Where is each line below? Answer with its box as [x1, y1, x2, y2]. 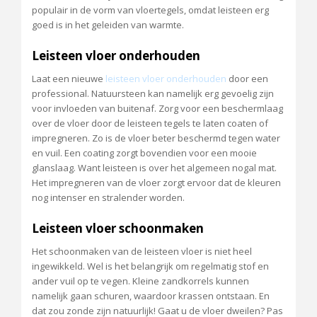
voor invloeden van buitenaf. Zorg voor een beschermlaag [32, 101, 283, 115]
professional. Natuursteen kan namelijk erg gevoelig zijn [32, 86, 274, 100]
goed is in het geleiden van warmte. [32, 18, 184, 31]
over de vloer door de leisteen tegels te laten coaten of [32, 116, 268, 129]
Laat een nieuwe [32, 71, 105, 85]
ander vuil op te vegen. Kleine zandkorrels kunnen [32, 274, 249, 287]
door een [226, 71, 268, 85]
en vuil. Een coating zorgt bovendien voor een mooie [32, 146, 257, 159]
